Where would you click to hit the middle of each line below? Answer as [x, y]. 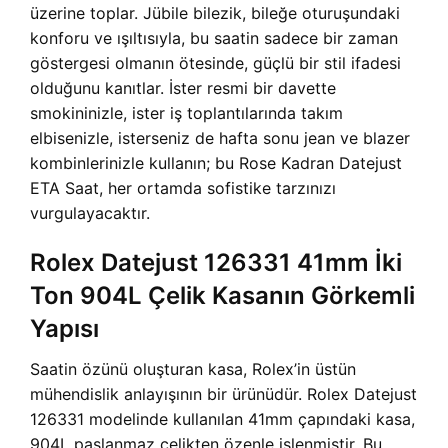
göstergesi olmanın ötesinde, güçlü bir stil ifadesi [215, 63]
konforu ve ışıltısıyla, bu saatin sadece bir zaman [214, 38]
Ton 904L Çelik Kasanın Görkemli [222, 296]
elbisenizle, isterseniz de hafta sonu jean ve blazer [220, 138]
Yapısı [64, 329]
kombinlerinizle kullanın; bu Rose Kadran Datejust [216, 163]
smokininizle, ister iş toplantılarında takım [186, 113]
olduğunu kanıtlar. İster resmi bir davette [183, 88]
